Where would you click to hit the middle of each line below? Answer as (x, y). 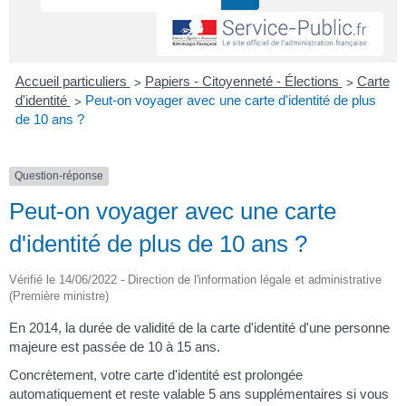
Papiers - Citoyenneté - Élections (243, 82)
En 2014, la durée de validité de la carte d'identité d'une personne (199, 327)
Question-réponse (59, 176)
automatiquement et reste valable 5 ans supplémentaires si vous (199, 394)
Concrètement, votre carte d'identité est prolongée (156, 375)
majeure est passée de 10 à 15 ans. (115, 346)
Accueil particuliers (72, 82)
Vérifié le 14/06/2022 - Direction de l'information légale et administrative (195, 279)
